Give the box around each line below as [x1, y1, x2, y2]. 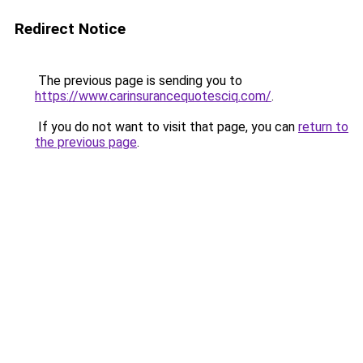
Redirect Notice [15, 19, 126, 38]
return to [298, 119, 348, 135]
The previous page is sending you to [35, 73, 242, 88]
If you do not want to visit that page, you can [35, 119, 298, 135]
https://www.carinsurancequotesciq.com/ [35, 88, 271, 104]
